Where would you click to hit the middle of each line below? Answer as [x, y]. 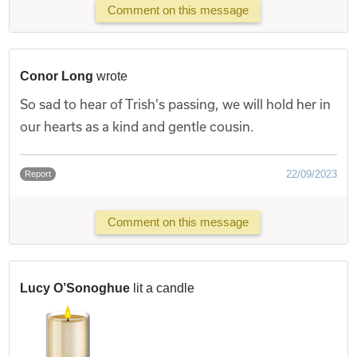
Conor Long [57, 76]
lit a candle [164, 288]
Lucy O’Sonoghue [75, 288]
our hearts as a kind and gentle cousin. [137, 126]
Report [38, 173]
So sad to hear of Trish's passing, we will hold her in [176, 104]
